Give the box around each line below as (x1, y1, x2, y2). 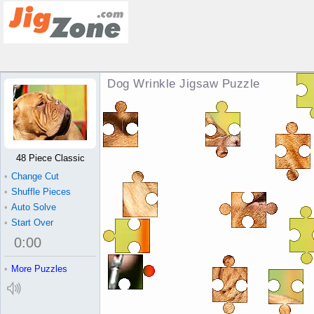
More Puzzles (11, 264, 67, 274)
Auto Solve (11, 202, 56, 212)
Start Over (11, 217, 53, 228)
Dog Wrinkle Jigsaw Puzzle (107, 77, 260, 90)
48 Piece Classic (15, 153, 85, 163)
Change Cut (11, 171, 59, 182)
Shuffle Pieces (11, 186, 71, 197)
